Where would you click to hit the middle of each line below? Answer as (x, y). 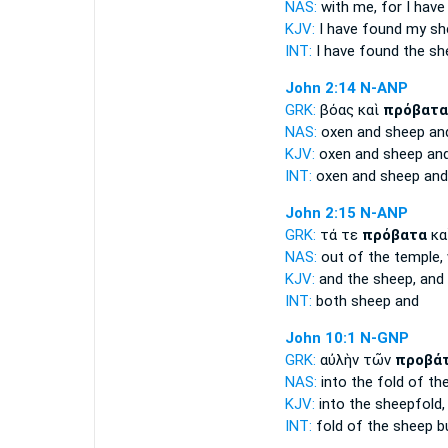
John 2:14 (320, 88)
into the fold (362, 382)
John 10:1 (320, 338)
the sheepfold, (396, 404)
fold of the (352, 426)
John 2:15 (320, 213)
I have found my (372, 29)
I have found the (370, 51)
